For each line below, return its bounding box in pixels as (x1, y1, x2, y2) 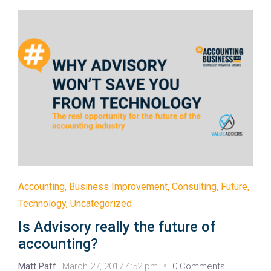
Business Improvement (69, 181, 168, 193)
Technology (18, 198, 66, 210)
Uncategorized (70, 198, 132, 210)
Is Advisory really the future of (18, 218, 215, 236)
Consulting (172, 181, 217, 193)
